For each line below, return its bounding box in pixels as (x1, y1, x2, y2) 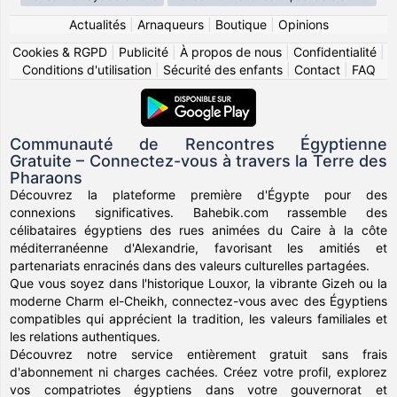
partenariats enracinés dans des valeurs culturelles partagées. (10, 257, 370, 273)
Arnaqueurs (136, 16, 204, 32)
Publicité (119, 43, 168, 59)
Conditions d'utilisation (21, 61, 152, 77)
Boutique (214, 16, 267, 32)
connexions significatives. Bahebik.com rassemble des (10, 204, 387, 220)
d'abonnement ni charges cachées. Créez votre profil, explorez (10, 363, 387, 379)
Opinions (277, 16, 329, 32)
